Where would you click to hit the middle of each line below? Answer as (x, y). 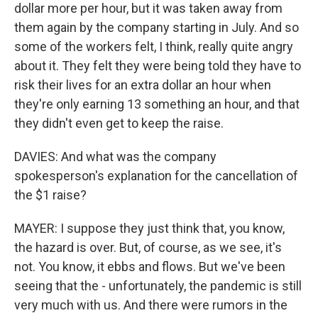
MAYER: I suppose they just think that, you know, (149, 229)
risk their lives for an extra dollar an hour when (143, 85)
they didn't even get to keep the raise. (119, 124)
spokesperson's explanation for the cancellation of (156, 176)
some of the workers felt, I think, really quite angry (154, 47)
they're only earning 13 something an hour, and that (157, 104)
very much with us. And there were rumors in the (151, 305)
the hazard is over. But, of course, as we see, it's (148, 248)
